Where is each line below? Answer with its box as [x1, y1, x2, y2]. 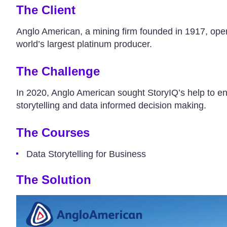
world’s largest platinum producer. [16, 39, 152, 49]
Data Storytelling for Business [26, 149, 146, 159]
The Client [16, 3, 75, 17]
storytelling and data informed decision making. [16, 100, 206, 110]
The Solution [16, 173, 91, 186]
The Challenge [16, 64, 100, 78]
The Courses [16, 126, 90, 139]
